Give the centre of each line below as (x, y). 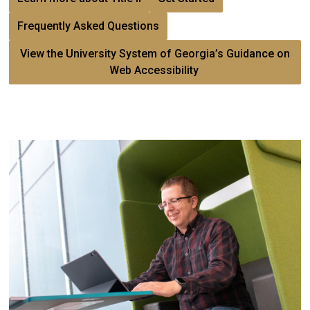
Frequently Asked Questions (88, 26)
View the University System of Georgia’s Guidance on (155, 53)
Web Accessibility (155, 70)
